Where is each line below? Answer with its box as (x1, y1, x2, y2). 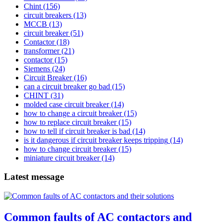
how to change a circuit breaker (24, 109, 122, 117)
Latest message (4, 171, 64, 182)
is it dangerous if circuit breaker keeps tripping (24, 135, 168, 144)
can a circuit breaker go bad (24, 82, 110, 91)
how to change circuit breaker (24, 144, 116, 153)
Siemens (24, 64, 50, 73)
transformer (24, 46, 59, 55)
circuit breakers (24, 10, 71, 19)
